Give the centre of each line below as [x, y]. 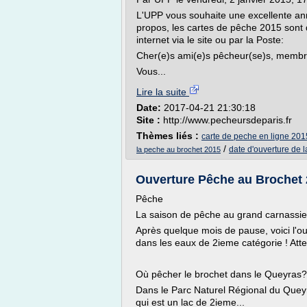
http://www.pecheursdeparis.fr [228, 120]
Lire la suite [163, 92]
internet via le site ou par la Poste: [210, 40]
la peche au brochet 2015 [179, 149]
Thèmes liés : [169, 136]
